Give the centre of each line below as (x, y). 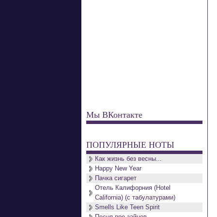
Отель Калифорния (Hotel (133, 188)
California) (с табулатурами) (135, 197)
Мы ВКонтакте (114, 114)
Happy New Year (118, 168)
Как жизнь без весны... (128, 159)
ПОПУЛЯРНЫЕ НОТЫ (130, 144)
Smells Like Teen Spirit (127, 207)
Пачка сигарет (116, 178)
